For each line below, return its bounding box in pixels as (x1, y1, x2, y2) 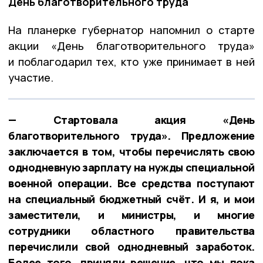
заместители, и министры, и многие (8, 207, 255, 222)
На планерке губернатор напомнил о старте (8, 22, 255, 37)
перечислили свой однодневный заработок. (8, 239, 255, 254)
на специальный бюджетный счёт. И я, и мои (8, 191, 255, 206)
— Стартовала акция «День (8, 112, 255, 127)
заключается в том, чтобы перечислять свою (8, 144, 255, 159)
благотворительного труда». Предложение (8, 128, 255, 143)
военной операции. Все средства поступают (8, 176, 255, 190)
